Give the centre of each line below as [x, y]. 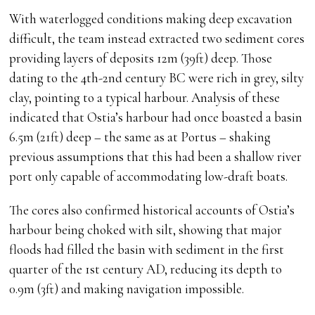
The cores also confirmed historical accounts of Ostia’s [152, 210]
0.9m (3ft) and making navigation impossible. [127, 289]
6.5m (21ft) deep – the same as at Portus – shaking [140, 137]
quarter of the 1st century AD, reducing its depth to [146, 269]
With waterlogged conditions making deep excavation [151, 19]
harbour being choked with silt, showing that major [146, 230]
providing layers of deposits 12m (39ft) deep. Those [141, 58]
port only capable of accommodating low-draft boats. [149, 176]
